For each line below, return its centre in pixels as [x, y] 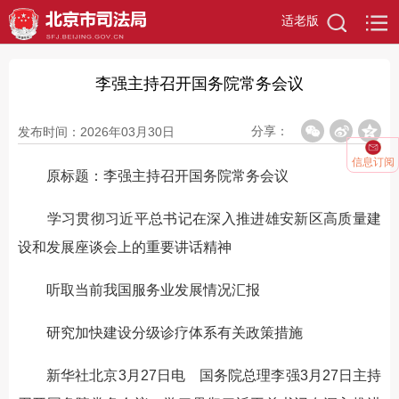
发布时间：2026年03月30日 [96, 132]
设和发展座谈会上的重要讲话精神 [125, 247]
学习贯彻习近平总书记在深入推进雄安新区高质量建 [199, 219]
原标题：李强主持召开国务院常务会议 [153, 176]
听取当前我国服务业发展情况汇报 [139, 290]
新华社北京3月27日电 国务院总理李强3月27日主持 [199, 375]
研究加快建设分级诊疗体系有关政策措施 [160, 333]
